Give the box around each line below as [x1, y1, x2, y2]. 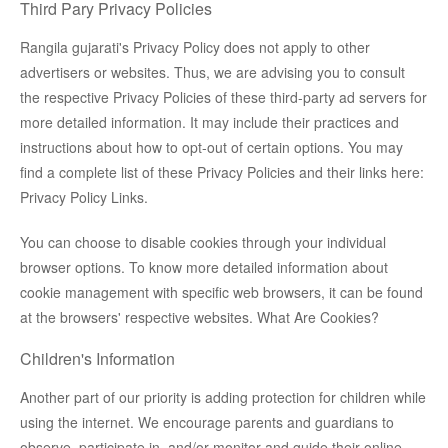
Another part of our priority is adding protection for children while [20, 387, 426, 408]
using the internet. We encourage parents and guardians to [20, 412, 394, 433]
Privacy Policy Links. [20, 187, 148, 208]
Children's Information [20, 347, 175, 371]
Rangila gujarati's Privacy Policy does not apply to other [20, 37, 370, 58]
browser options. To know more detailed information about [20, 257, 388, 278]
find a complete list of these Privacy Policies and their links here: [20, 162, 424, 183]
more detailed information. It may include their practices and [20, 112, 399, 133]
